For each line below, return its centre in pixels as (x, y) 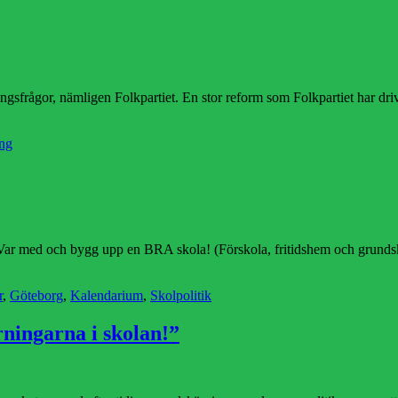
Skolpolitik (181, 296)
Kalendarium (107, 296)
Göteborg (36, 296)
